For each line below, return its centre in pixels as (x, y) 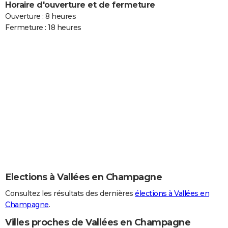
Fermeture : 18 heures (43, 27)
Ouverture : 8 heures (40, 16)
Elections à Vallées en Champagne (83, 177)
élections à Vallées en (172, 194)
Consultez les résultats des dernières (70, 194)
